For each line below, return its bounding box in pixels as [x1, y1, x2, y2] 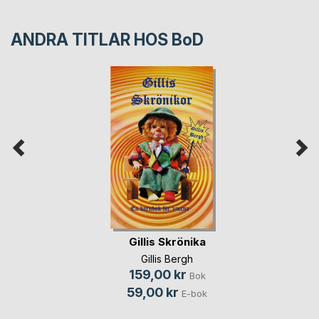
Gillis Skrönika [128, 235, 206, 249]
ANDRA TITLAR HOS [11, 30, 172, 51]
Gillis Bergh [141, 253, 193, 266]
